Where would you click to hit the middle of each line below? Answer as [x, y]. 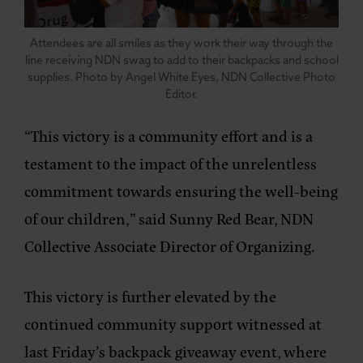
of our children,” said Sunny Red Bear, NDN [169, 218]
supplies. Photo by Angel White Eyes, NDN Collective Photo [181, 78]
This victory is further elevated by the [150, 296]
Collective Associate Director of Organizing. [170, 246]
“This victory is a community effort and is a [169, 135]
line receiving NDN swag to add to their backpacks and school [181, 61]
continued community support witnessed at [173, 323]
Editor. [181, 95]
